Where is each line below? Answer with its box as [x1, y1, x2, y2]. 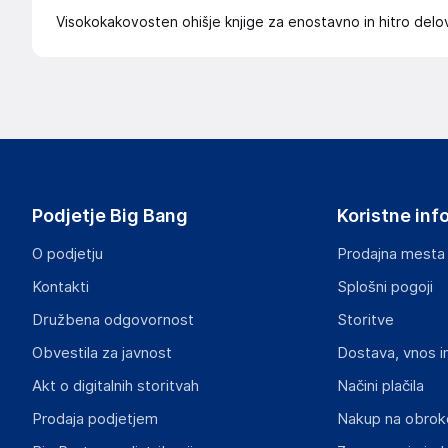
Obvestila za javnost [32, 344, 172, 362]
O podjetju [32, 245, 103, 263]
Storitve [336, 311, 394, 329]
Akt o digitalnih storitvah [32, 377, 199, 395]
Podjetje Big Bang [32, 205, 188, 226]
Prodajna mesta [336, 245, 445, 263]
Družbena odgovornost [32, 311, 194, 329]
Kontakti [32, 278, 89, 296]
